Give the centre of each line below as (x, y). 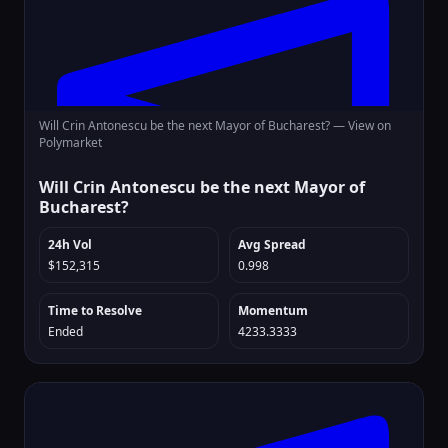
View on (369, 125)
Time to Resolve (95, 310)
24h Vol (70, 244)
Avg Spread (272, 244)
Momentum (273, 310)
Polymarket (70, 142)
